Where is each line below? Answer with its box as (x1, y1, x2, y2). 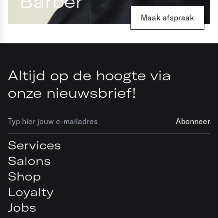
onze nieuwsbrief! (8, 84, 136, 101)
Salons (8, 153, 51, 168)
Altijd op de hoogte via (8, 67, 171, 84)
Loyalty (8, 184, 54, 199)
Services (8, 138, 61, 152)
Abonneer (176, 116, 210, 126)
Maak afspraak (141, 13, 194, 22)
